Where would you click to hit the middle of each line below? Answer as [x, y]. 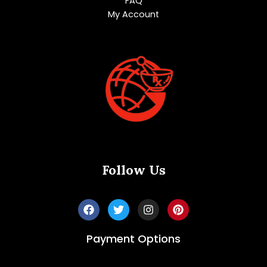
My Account [133, 15]
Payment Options [133, 239]
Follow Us [133, 170]
